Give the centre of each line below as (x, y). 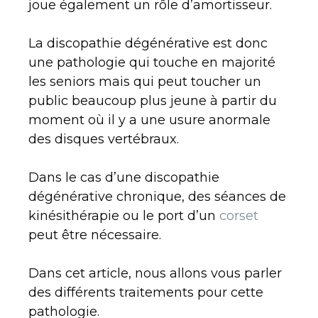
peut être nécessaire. (95, 235)
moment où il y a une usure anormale (149, 120)
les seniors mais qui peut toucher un (145, 82)
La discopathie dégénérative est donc (148, 44)
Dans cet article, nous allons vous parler (155, 274)
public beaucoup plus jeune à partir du (153, 101)
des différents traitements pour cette (146, 293)
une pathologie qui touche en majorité (152, 63)
